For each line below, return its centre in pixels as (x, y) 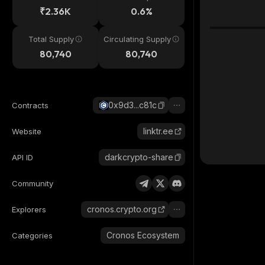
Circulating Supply (138, 39)
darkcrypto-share (139, 157)
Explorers (29, 209)
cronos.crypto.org (122, 209)
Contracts (30, 105)
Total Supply (51, 39)
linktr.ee (158, 131)
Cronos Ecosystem (143, 235)
